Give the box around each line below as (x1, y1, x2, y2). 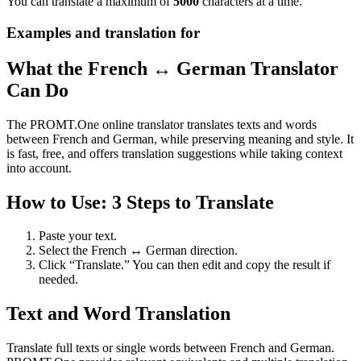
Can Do (6, 79, 68, 101)
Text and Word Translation (6, 303, 230, 325)
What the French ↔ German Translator (6, 57, 338, 79)
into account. (6, 160, 72, 175)
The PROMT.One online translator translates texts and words (6, 117, 317, 131)
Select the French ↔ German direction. (39, 243, 238, 258)
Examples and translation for (6, 23, 200, 41)
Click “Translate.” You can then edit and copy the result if (39, 258, 330, 272)
